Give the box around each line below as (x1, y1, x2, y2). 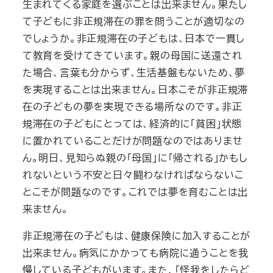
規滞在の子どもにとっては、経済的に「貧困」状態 (22, 116, 243, 130)
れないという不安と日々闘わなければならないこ (22, 167, 244, 182)
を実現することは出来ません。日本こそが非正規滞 (22, 82, 249, 96)
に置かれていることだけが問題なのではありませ (22, 133, 243, 147)
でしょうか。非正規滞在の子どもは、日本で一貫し (22, 30, 246, 45)
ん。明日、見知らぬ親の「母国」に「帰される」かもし (22, 150, 248, 165)
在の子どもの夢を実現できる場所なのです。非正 (22, 99, 243, 113)
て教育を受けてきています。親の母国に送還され (22, 48, 243, 62)
